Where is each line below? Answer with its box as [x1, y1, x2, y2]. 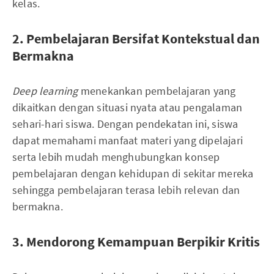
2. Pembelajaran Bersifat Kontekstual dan [12, 30, 260, 47]
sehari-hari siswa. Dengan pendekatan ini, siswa [12, 117, 239, 131]
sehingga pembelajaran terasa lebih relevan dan [12, 183, 240, 197]
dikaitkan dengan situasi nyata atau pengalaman [12, 100, 243, 114]
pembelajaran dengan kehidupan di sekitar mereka [12, 166, 254, 180]
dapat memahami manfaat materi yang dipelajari [12, 133, 243, 147]
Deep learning [12, 84, 78, 98]
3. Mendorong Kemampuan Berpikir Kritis [12, 233, 260, 250]
